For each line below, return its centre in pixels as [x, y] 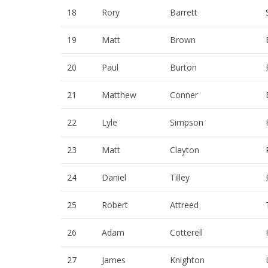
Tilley [180, 178]
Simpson [187, 123]
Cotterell [186, 233]
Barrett [184, 13]
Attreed [184, 205]
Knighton [187, 260]
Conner [184, 95]
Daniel [114, 178]
